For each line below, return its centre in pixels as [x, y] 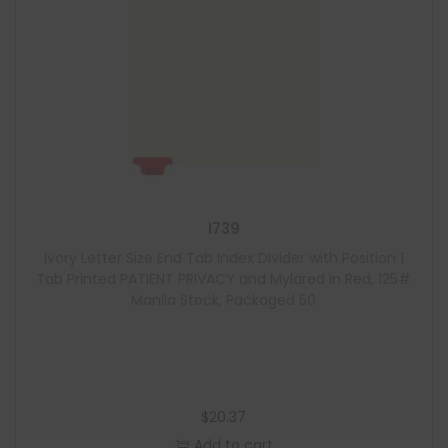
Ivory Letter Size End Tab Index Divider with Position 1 [223, 258]
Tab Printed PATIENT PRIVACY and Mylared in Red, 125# [224, 279]
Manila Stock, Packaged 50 [224, 300]
